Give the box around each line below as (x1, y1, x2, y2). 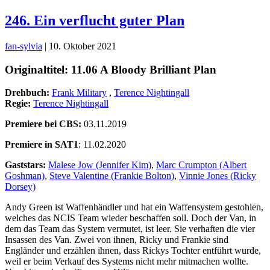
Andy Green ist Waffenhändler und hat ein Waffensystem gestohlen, (5, 202, 263, 213)
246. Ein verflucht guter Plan (5, 12, 184, 28)
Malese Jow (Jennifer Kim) (48, 160, 151, 171)
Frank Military (52, 87, 107, 98)
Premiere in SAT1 (5, 139, 78, 150)
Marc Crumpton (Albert (156, 160, 246, 171)
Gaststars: (5, 160, 48, 171)
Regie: (5, 98, 33, 109)
